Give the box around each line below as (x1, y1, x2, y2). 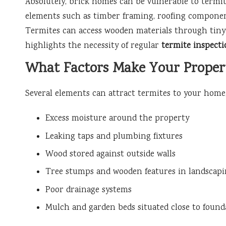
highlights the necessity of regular (25, 40, 161, 53)
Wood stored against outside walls (45, 148, 176, 161)
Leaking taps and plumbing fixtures (45, 130, 183, 143)
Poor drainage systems (45, 184, 132, 197)
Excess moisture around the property (45, 112, 189, 126)
